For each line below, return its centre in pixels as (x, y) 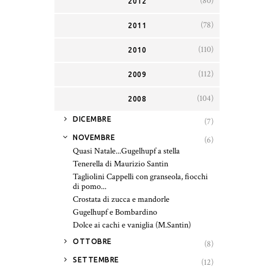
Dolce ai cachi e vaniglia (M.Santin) (132, 225)
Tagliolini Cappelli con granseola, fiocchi (140, 176)
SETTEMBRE (96, 259)
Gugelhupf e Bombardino (115, 212)
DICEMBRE (92, 119)
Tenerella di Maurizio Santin (120, 164)
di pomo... (90, 186)
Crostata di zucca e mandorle (121, 199)
